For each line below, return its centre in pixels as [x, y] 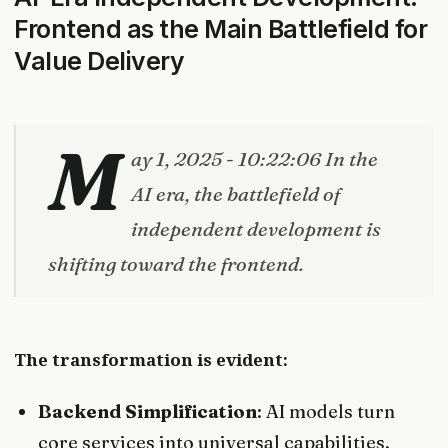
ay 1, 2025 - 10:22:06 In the [254, 158]
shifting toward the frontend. [176, 263]
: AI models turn [326, 411]
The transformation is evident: [151, 359]
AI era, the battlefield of [235, 193]
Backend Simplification [148, 411]
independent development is [256, 228]
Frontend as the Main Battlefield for [221, 28]
